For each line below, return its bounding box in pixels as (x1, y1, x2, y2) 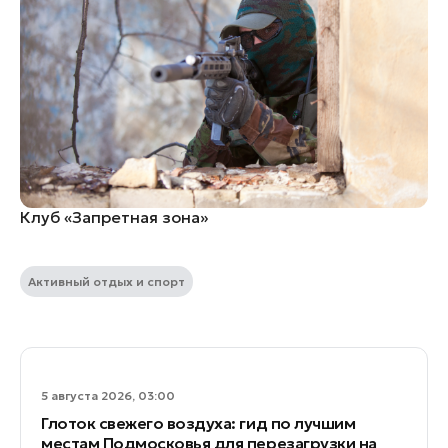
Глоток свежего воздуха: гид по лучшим (41, 412, 356, 433)
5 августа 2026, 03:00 (41, 387, 175, 403)
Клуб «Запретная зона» (20, 206, 208, 227)
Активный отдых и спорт (28, 273, 185, 289)
